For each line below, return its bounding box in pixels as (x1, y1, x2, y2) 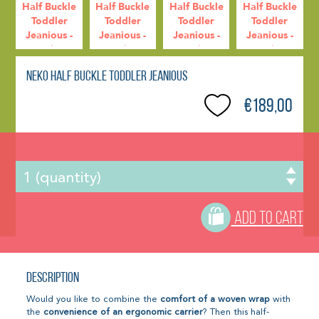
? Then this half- (203, 307, 270, 317)
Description (26, 271, 80, 286)
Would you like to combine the (26, 294, 161, 304)
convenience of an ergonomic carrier (43, 307, 204, 317)
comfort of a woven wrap (160, 294, 271, 304)
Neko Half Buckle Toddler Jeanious (26, 70, 188, 85)
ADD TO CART (231, 209, 303, 228)
